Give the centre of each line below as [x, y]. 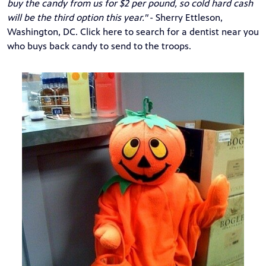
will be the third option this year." [77, 18]
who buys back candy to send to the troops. [100, 46]
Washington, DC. [42, 32]
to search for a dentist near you [191, 32]
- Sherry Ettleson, [185, 18]
